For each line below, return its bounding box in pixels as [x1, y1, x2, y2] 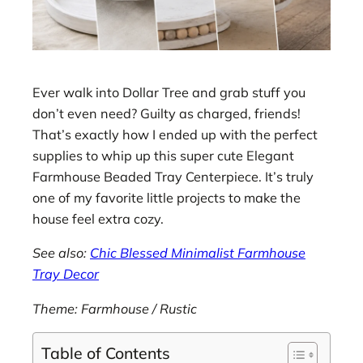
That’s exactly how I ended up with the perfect [32, 126, 318, 143]
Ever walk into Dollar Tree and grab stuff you [32, 84, 305, 101]
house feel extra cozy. [32, 211, 164, 228]
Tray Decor [32, 266, 99, 283]
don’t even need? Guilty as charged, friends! [32, 105, 301, 122]
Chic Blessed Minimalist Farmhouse [90, 245, 305, 262]
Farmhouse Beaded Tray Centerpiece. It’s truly [32, 169, 314, 186]
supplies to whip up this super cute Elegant [32, 147, 294, 164]
